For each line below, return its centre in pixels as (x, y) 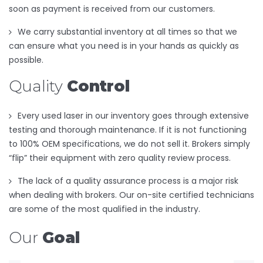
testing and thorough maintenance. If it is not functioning (128, 129)
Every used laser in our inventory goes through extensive (133, 115)
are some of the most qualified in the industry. (104, 209)
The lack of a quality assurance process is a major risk (128, 181)
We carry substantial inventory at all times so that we (127, 31)
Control (98, 86)
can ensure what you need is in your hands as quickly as (124, 45)
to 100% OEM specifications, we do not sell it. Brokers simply (129, 144)
